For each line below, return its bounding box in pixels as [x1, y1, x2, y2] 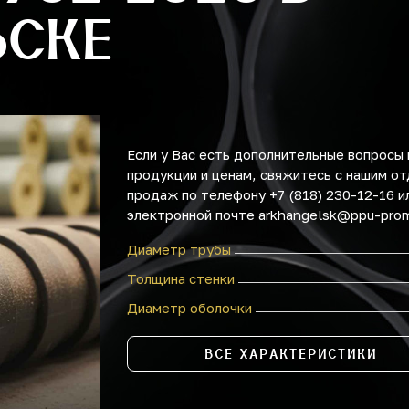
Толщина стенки [127, 270, 235, 287]
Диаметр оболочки [127, 299, 252, 316]
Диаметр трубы [127, 241, 231, 257]
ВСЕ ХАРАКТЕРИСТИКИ [204, 347, 378, 362]
